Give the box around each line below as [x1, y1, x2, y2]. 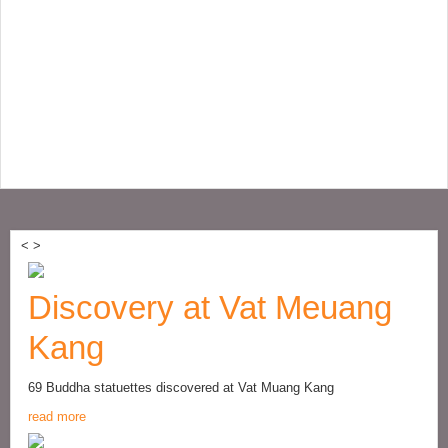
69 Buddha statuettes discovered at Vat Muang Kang [28, 380, 334, 395]
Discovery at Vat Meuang [28, 289, 392, 326]
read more [28, 409, 86, 424]
